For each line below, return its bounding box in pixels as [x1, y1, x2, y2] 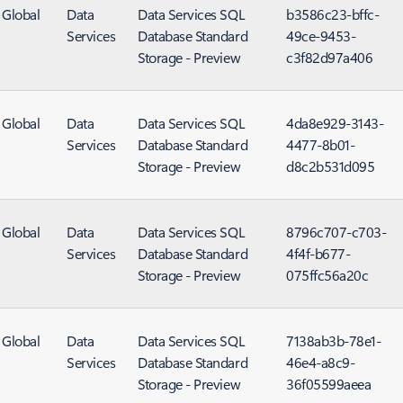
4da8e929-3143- [286, 113, 384, 132]
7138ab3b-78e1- [286, 331, 381, 350]
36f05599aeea [286, 374, 372, 393]
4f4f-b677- [286, 244, 351, 263]
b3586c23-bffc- [286, 4, 380, 23]
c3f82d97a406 [286, 48, 373, 67]
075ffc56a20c [286, 265, 369, 284]
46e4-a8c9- [286, 353, 355, 372]
